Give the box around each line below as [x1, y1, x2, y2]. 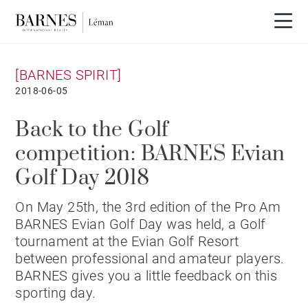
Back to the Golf [15, 117, 169, 143]
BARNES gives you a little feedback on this [15, 267, 278, 284]
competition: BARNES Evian [15, 141, 285, 167]
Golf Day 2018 [15, 165, 150, 191]
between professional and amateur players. [15, 250, 285, 267]
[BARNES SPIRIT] [15, 67, 122, 83]
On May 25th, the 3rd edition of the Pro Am [15, 199, 281, 215]
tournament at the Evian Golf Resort [15, 233, 239, 250]
